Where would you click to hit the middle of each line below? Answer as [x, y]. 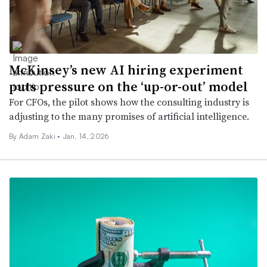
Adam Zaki [38, 136]
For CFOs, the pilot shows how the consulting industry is [129, 102]
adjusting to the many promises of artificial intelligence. [129, 117]
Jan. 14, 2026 [86, 136]
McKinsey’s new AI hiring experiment [126, 70]
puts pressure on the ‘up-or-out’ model [128, 87]
